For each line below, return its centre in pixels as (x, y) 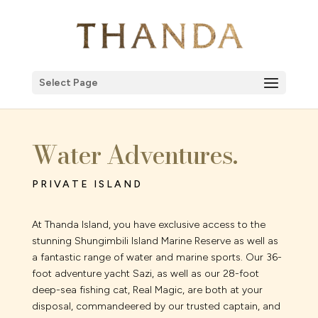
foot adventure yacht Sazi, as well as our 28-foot (145, 273)
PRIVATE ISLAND (87, 184)
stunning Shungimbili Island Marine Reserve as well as (155, 241)
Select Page (68, 83)
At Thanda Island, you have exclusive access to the (148, 224)
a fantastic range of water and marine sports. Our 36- (157, 257)
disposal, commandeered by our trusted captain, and (156, 306)
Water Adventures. (134, 155)
